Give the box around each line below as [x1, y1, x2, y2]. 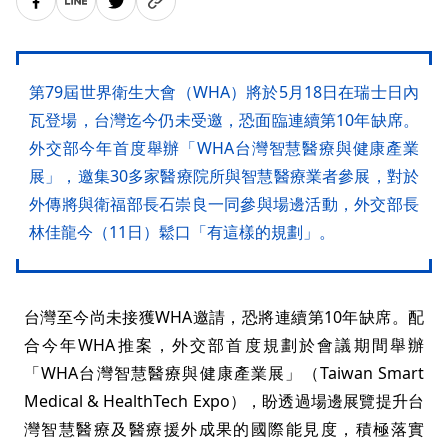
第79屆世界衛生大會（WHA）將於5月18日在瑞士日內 [29, 81, 419, 103]
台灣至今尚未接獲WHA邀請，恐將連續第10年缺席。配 [24, 306, 424, 328]
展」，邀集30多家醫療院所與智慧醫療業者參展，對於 [29, 165, 419, 187]
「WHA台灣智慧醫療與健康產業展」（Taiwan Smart [24, 362, 424, 384]
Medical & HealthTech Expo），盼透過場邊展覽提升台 [24, 390, 424, 412]
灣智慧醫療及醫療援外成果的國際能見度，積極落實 [24, 418, 424, 440]
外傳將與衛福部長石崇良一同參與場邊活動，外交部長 [29, 193, 419, 215]
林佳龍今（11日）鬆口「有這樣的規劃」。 [29, 221, 335, 243]
